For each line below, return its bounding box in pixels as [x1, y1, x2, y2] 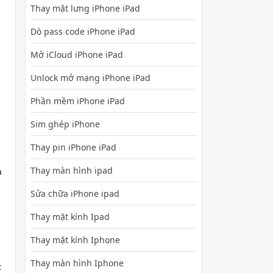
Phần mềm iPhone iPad [30, 94, 125, 107]
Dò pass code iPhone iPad [30, 25, 135, 37]
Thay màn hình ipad [30, 164, 113, 176]
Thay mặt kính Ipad [30, 210, 110, 222]
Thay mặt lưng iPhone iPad [30, 2, 140, 14]
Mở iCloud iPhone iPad [30, 48, 123, 60]
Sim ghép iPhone [30, 118, 100, 130]
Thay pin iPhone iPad [30, 141, 116, 153]
